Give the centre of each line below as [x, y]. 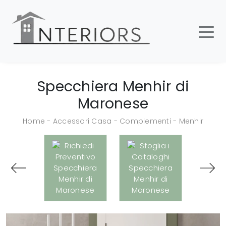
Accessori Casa [82, 121]
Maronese [113, 103]
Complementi [145, 121]
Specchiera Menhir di [113, 86]
